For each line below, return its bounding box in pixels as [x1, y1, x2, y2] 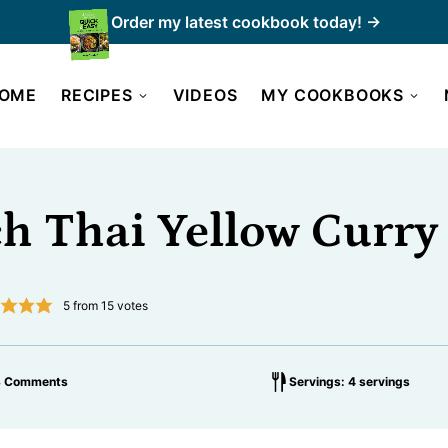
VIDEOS [172, 85, 238, 105]
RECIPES [60, 85, 133, 105]
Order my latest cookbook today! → [111, 11, 381, 32]
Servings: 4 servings [289, 374, 410, 389]
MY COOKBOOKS [261, 85, 404, 105]
